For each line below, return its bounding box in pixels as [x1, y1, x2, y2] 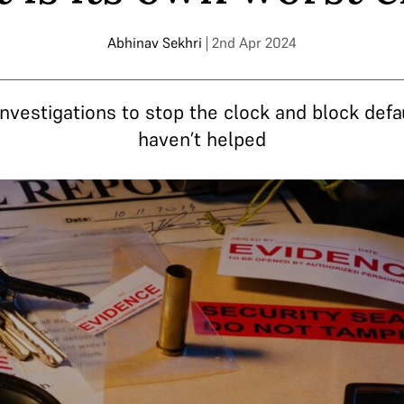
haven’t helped [138, 126, 266, 151]
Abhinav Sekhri [107, 33, 202, 51]
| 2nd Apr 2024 [206, 33, 297, 51]
